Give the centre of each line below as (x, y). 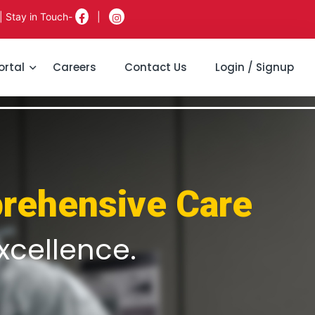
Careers (75, 67)
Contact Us (156, 67)
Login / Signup (255, 67)
